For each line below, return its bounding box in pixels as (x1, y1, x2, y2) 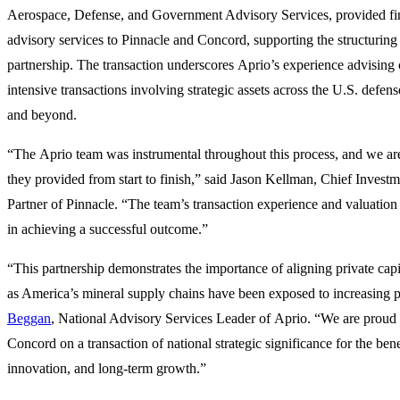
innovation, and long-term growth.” (7, 361, 206, 377)
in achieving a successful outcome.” (7, 221, 208, 237)
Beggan (7, 311, 51, 327)
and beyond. (7, 107, 77, 123)
